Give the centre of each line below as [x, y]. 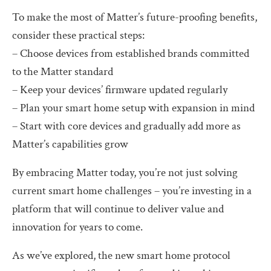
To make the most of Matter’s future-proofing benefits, [135, 17]
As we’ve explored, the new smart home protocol [121, 255]
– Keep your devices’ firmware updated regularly [120, 90]
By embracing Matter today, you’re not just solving [125, 172]
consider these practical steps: [78, 35]
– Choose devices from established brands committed [131, 53]
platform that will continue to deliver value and [118, 209]
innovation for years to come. [77, 227]
